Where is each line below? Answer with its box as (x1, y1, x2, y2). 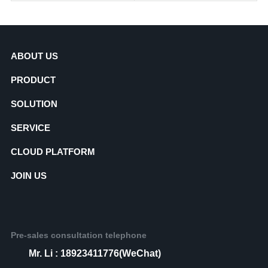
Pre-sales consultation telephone (10, 230, 147, 240)
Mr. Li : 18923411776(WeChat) (28, 248, 161, 258)
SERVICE (10, 123, 50, 133)
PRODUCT (10, 75, 56, 85)
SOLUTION (10, 99, 57, 109)
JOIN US (10, 170, 47, 181)
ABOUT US (10, 51, 58, 61)
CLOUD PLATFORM (10, 147, 95, 157)
